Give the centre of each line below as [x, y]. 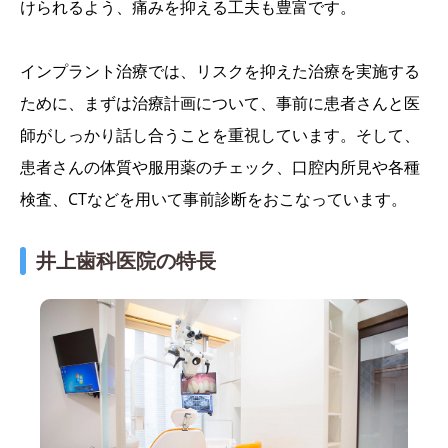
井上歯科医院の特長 [126, 261]
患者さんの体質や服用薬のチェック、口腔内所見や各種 [220, 167]
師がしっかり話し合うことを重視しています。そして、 [220, 135]
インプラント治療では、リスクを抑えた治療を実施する [220, 71]
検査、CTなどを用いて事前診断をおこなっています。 [213, 199]
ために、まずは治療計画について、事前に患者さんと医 [220, 103]
